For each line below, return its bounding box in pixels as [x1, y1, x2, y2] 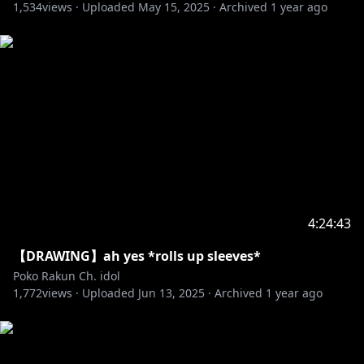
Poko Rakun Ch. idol [13, 268, 120, 284]
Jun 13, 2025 [138, 285, 205, 301]
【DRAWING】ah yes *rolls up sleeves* [13, 247, 261, 265]
